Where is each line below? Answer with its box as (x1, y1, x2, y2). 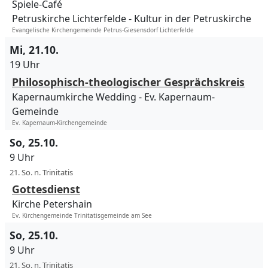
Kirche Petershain (12, 197, 92, 211)
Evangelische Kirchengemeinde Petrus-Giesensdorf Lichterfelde (12, 26, 194, 35)
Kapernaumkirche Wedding (12, 90, 136, 104)
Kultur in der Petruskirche (134, 12, 251, 26)
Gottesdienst (12, 182, 80, 197)
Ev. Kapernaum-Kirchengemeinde (12, 118, 107, 127)
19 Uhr (10, 58, 40, 72)
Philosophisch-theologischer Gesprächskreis (12, 75, 245, 90)
